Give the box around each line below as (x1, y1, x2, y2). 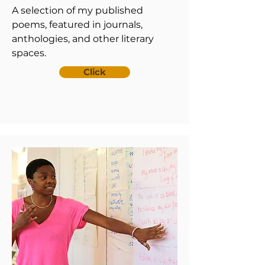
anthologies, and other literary (12, 33, 154, 44)
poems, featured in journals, (12, 19, 143, 30)
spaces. (12, 47, 46, 59)
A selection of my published (12, 5, 143, 16)
